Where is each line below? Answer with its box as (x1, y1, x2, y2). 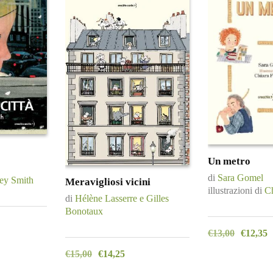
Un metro (208, 155, 250, 168)
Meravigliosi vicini (65, 176, 151, 188)
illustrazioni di (208, 185, 264, 196)
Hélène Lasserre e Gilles (75, 193, 169, 204)
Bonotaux (65, 206, 103, 217)
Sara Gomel (218, 172, 263, 183)
